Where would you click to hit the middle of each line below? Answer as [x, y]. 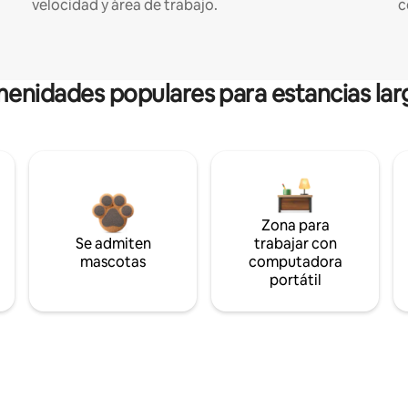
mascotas [113, 261]
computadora [295, 261]
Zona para [295, 225]
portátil [295, 280]
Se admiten [113, 243]
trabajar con [295, 243]
